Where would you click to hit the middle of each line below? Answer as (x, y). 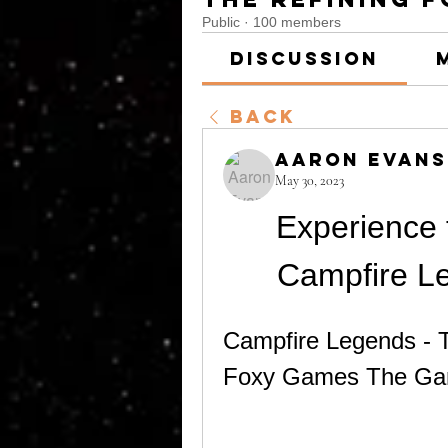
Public (221, 22)
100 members (297, 22)
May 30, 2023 (309, 180)
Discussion (305, 58)
